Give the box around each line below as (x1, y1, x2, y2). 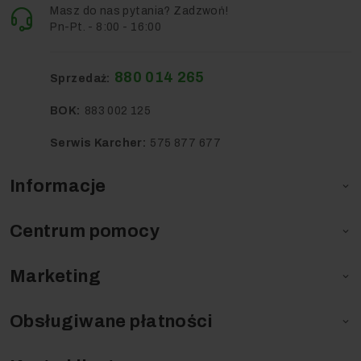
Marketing (10, 266, 101, 286)
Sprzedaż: (50, 72, 110, 85)
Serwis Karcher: (50, 136, 147, 149)
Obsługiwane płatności (10, 311, 214, 331)
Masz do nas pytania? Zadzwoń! (50, 4, 229, 17)
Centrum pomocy (10, 221, 160, 241)
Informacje (10, 176, 106, 196)
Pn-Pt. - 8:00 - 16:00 (50, 20, 162, 33)
